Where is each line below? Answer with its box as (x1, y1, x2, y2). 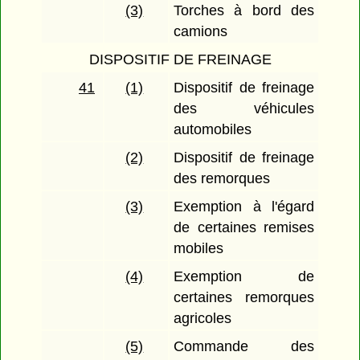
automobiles (174, 121, 252, 138)
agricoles (174, 310, 232, 327)
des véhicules (174, 100, 314, 117)
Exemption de (174, 268, 314, 285)
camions (174, 23, 228, 40)
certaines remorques (174, 289, 314, 306)
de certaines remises (174, 219, 314, 236)
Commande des (174, 338, 314, 355)
